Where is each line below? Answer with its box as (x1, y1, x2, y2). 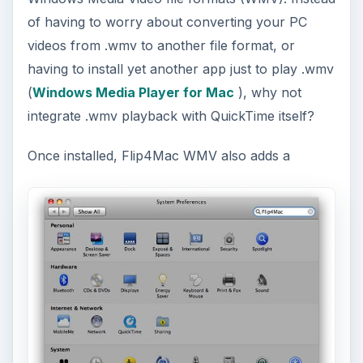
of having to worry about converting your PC (27, 14, 307, 31)
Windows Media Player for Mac (32, 84, 234, 101)
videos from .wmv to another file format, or (27, 37, 295, 54)
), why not (233, 84, 301, 101)
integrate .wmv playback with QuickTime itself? (27, 108, 314, 125)
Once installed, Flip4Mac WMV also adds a (27, 147, 290, 164)
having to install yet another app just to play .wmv (27, 61, 334, 78)
